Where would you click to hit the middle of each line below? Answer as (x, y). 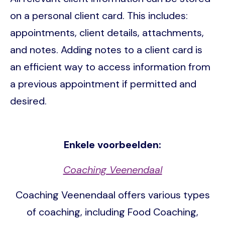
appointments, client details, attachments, (107, 32)
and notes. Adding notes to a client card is (106, 49)
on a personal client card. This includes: (99, 15)
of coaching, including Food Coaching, (113, 212)
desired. (28, 101)
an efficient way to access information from (110, 67)
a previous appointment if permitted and (103, 84)
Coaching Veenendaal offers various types (113, 195)
